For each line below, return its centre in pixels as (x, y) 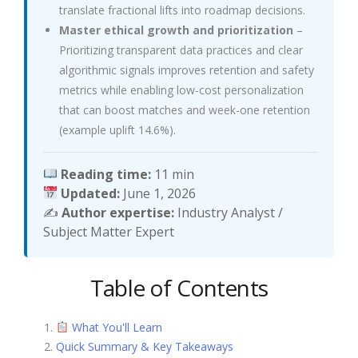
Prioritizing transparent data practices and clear (181, 50)
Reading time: (106, 174)
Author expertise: (118, 212)
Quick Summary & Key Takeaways (145, 346)
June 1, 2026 (160, 193)
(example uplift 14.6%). (117, 129)
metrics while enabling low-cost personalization (181, 89)
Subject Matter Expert (109, 231)
